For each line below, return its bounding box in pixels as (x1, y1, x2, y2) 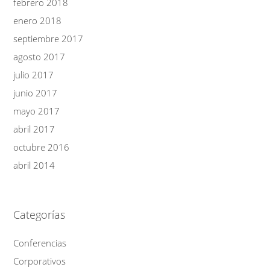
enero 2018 (13, 14, 62, 27)
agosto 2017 (13, 51, 66, 63)
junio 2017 (13, 87, 58, 99)
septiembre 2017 (13, 33, 84, 45)
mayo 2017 (13, 105, 60, 117)
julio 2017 (13, 69, 54, 81)
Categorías (13, 207, 66, 222)
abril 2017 (13, 123, 55, 135)
